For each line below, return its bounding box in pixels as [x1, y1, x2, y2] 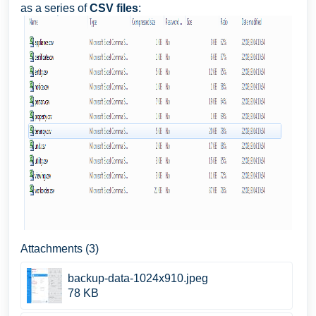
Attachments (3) [20, 243, 99, 255]
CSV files [90, 2, 138, 14]
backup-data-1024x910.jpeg [68, 272, 208, 284]
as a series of [20, 2, 90, 14]
